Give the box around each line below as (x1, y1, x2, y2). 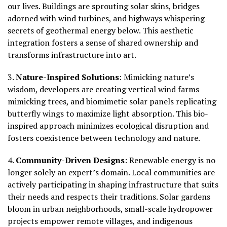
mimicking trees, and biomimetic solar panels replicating (8, 95, 216, 107)
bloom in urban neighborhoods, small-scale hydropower (8, 203, 213, 214)
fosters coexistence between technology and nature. (8, 132, 200, 143)
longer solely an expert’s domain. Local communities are (8, 166, 215, 178)
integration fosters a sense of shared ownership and (8, 36, 198, 48)
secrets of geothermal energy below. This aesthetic (8, 24, 194, 36)
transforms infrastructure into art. (8, 49, 136, 60)
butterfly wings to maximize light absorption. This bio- (8, 107, 208, 119)
